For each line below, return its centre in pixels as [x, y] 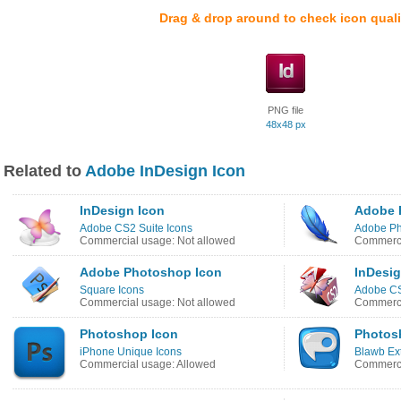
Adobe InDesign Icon [165, 171]
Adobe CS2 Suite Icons [136, 228]
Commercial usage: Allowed [148, 364]
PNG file [286, 110]
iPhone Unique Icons [131, 352]
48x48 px [286, 124]
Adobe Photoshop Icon [151, 272]
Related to [44, 171]
